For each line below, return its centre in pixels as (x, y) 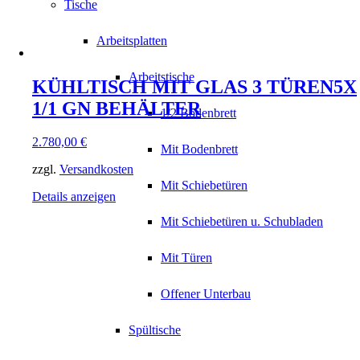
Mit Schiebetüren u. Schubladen (242, 222)
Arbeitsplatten (132, 41)
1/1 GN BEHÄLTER (117, 108)
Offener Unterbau (206, 294)
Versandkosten (96, 170)
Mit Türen (186, 258)
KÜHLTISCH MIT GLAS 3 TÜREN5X (194, 86)
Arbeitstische (162, 77)
